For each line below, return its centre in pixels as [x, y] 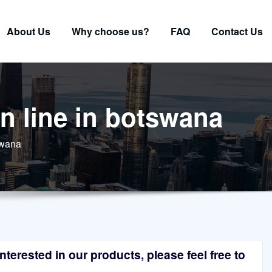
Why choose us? [110, 31]
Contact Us [237, 31]
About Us [29, 31]
